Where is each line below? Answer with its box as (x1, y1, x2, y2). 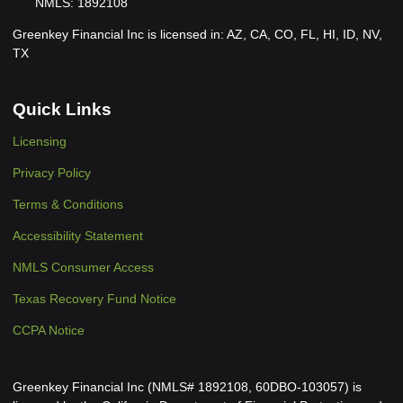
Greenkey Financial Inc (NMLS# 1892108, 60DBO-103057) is (13, 380, 362, 395)
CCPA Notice (13, 323, 85, 338)
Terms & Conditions (13, 197, 123, 212)
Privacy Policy (13, 166, 91, 181)
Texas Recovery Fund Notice (13, 291, 176, 307)
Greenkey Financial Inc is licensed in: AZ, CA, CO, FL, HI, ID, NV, (13, 26, 382, 41)
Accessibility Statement (13, 228, 143, 244)
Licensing (13, 134, 67, 149)
